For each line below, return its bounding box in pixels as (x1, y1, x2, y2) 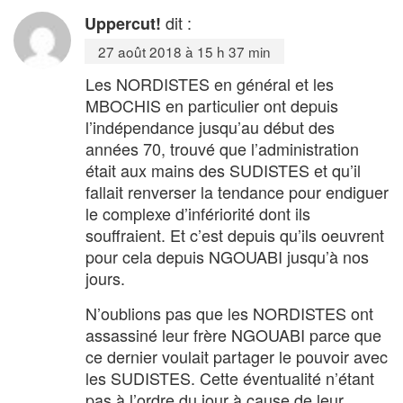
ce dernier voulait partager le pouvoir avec (85, 344, 388, 368)
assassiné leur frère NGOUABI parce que (85, 322, 381, 346)
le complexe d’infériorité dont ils (85, 201, 310, 225)
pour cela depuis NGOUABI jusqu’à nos (85, 244, 369, 268)
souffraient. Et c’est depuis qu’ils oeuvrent (85, 222, 384, 246)
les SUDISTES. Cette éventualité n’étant (85, 365, 374, 390)
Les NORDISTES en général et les (85, 71, 334, 95)
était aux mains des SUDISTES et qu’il (85, 157, 361, 182)
